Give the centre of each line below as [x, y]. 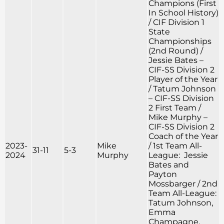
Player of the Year [183, 79]
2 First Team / [175, 108]
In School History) [183, 13]
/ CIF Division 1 [176, 22]
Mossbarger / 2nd [183, 184]
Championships [180, 41]
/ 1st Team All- [175, 146]
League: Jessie [178, 155]
